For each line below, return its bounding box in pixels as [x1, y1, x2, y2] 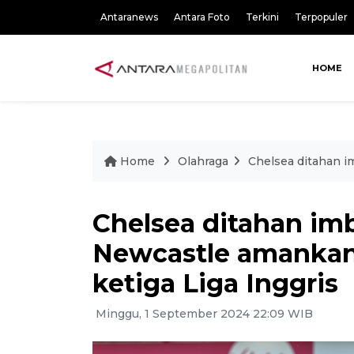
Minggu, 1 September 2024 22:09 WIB [92, 307, 313, 321]
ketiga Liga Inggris [92, 268, 338, 299]
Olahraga [178, 154, 228, 168]
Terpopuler [295, 11, 348, 23]
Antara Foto [174, 11, 230, 23]
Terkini [246, 11, 279, 23]
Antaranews [100, 11, 158, 23]
